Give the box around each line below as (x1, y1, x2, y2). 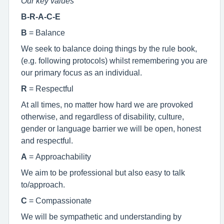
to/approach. (21, 180, 65, 188)
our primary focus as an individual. (21, 68, 142, 76)
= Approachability (27, 152, 91, 160)
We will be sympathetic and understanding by (21, 212, 181, 220)
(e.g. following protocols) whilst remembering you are (21, 56, 207, 64)
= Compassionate (27, 196, 91, 204)
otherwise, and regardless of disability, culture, (21, 112, 184, 120)
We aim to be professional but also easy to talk (21, 168, 185, 176)
